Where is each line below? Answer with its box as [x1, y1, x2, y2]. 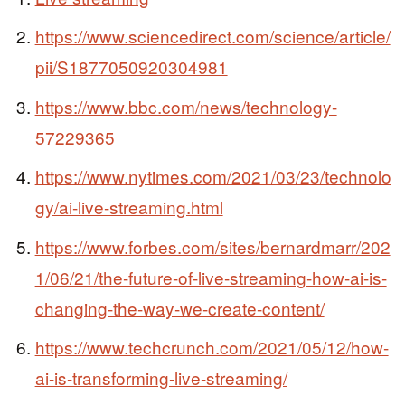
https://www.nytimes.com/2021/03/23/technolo [34, 164, 391, 189]
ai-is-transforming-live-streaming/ [34, 365, 287, 391]
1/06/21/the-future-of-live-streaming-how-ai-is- [34, 264, 387, 289]
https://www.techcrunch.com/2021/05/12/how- [34, 334, 389, 360]
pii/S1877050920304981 [34, 54, 228, 80]
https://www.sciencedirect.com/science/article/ [34, 24, 391, 49]
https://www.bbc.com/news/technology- [34, 93, 337, 118]
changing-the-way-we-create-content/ [34, 295, 325, 320]
